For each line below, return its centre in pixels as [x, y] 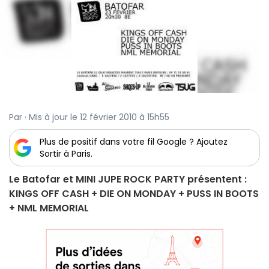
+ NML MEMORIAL [49, 208]
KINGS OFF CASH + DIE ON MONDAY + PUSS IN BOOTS [134, 194]
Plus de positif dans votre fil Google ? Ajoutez [134, 142]
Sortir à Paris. [66, 154]
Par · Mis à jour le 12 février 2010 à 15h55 [89, 117]
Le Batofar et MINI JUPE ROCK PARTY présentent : [128, 180]
